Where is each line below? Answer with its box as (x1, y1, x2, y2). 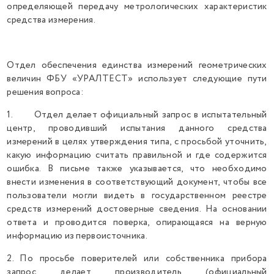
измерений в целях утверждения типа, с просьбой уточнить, (7, 135, 267, 149)
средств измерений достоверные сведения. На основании (7, 202, 267, 216)
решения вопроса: (7, 86, 84, 99)
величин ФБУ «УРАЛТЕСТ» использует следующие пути (7, 72, 267, 86)
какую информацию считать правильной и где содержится (7, 149, 267, 162)
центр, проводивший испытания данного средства (7, 122, 267, 135)
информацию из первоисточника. (7, 229, 147, 243)
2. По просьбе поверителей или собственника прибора (7, 252, 267, 265)
